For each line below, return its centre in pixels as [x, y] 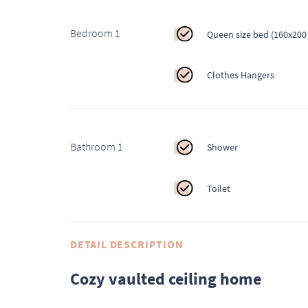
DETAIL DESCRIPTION [127, 244]
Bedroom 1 [95, 33]
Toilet [218, 188]
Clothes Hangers [240, 75]
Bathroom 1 [97, 146]
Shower [222, 147]
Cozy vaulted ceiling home [166, 279]
